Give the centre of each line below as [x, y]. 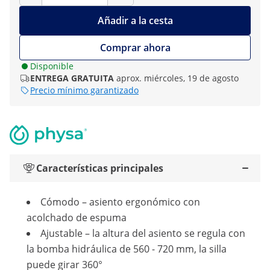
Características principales [100, 168]
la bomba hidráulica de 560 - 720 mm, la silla [127, 249]
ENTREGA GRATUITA [72, 78]
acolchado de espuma [77, 218]
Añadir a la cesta [135, 20]
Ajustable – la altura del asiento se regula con [143, 233]
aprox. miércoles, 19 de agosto [177, 78]
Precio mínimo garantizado [84, 90]
